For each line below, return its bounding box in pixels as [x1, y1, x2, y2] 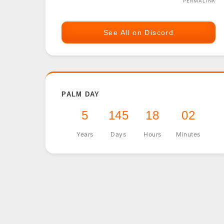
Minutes [176, 130, 200, 138]
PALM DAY [61, 90, 100, 98]
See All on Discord [103, 28, 174, 36]
